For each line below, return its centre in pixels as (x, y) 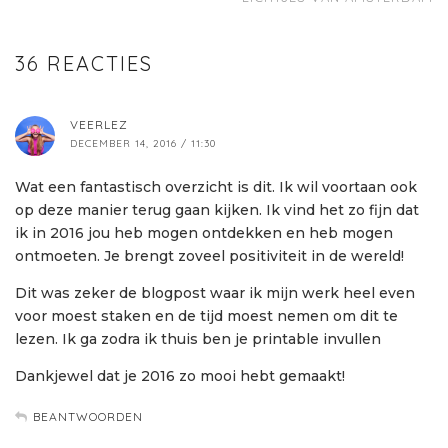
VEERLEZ (99, 125)
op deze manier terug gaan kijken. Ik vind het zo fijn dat (217, 210)
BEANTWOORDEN (88, 417)
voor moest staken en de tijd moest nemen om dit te (206, 316)
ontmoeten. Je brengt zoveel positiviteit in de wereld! (209, 256)
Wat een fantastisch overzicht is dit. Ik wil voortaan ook (216, 187)
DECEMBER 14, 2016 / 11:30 (143, 144)
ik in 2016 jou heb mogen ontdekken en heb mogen (204, 233)
